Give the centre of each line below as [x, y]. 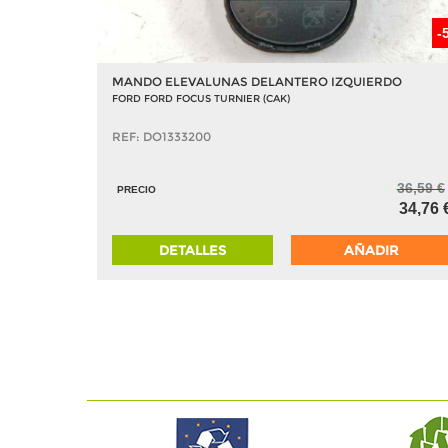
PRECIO [136, 189]
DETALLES [193, 250]
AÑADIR [371, 250]
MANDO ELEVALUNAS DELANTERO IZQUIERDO [257, 81]
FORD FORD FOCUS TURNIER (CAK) [201, 98]
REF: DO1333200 [161, 136]
